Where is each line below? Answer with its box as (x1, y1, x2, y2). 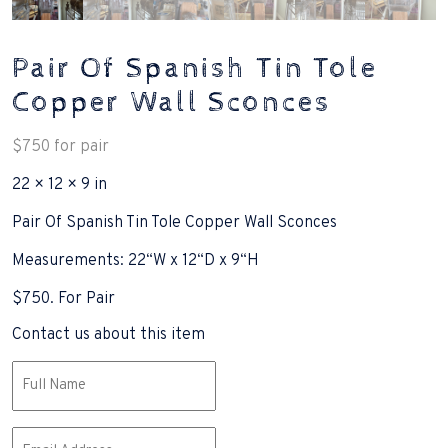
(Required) (14, 385, 75, 402)
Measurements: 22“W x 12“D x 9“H (12, 250, 259, 271)
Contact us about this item (12, 324, 205, 345)
